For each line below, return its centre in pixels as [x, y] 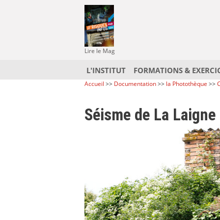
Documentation [135, 84]
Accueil [94, 84]
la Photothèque [187, 84]
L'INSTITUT [106, 70]
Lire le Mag [100, 51]
